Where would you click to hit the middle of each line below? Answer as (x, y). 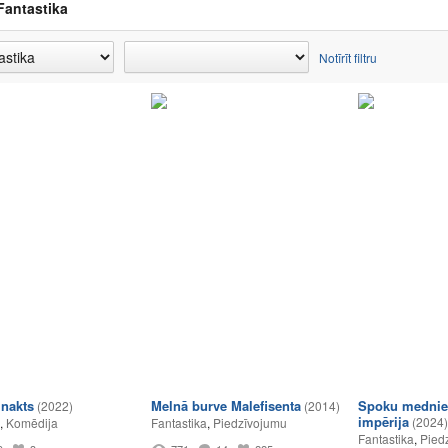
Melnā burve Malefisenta (226, 405)
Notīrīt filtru (348, 57)
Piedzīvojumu (250, 422)
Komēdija (32, 422)
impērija (383, 421)
